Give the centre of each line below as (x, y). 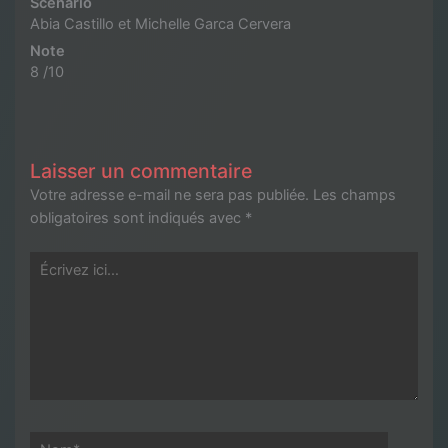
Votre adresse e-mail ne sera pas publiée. (169, 195)
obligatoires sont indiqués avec (137, 218)
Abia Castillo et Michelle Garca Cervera (160, 23)
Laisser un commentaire (141, 171)
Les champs (354, 195)
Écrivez (53, 262)
